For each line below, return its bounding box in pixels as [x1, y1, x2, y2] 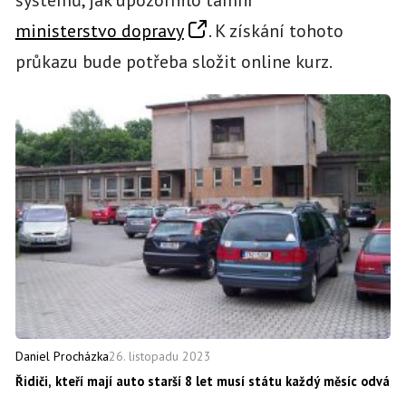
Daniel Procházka [14, 348, 109, 365]
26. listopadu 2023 [108, 347, 211, 364]
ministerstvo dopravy [14, 18, 184, 43]
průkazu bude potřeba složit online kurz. [14, 49, 333, 73]
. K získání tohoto [208, 18, 343, 43]
